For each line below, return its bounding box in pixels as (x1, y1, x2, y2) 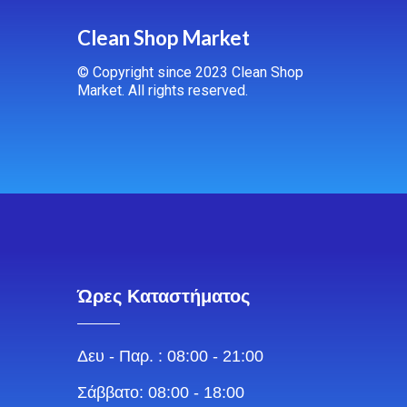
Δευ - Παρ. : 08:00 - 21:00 (77, 347, 263, 366)
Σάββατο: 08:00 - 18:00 (77, 383, 244, 402)
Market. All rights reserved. (77, 81, 248, 99)
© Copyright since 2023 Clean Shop (77, 63, 303, 81)
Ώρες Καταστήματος (77, 286, 250, 307)
